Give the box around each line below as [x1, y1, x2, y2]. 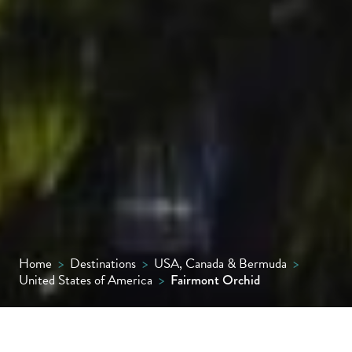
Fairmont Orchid [170, 270, 260, 290]
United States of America [19, 270, 152, 290]
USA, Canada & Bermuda [154, 254, 287, 273]
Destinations [70, 254, 136, 273]
